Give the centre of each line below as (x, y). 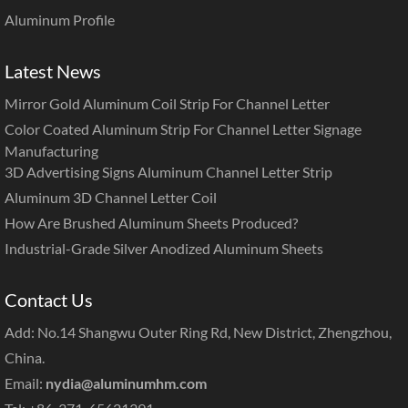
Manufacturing (51, 150)
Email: (25, 382)
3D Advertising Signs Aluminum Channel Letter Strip (168, 171)
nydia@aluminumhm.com (126, 382)
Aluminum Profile (60, 19)
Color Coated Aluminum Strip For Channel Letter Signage (183, 128)
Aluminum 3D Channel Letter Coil (111, 197)
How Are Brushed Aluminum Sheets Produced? (151, 222)
